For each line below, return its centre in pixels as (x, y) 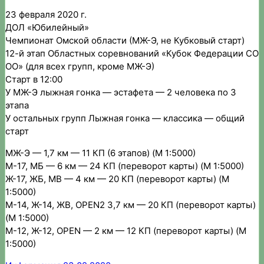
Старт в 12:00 (34, 80)
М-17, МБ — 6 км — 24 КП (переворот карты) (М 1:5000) (125, 166)
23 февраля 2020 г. (46, 15)
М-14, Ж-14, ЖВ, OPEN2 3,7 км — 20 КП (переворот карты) (131, 205)
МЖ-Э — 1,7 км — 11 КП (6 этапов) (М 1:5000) (100, 153)
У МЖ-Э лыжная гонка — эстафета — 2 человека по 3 (121, 93)
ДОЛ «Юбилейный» (47, 28)
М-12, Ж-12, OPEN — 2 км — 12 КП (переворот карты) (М (126, 231)
